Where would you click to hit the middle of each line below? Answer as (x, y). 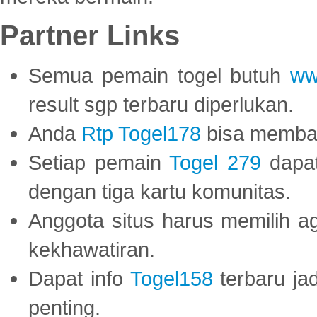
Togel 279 (215, 163)
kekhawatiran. (92, 250)
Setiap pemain (99, 163)
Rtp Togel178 (141, 134)
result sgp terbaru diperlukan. (161, 105)
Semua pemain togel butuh (159, 76)
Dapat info (79, 279)
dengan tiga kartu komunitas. (160, 192)
